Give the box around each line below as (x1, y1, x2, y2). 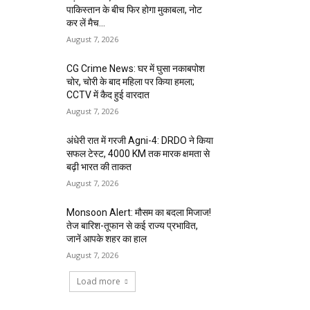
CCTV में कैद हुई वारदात (66, 89, 150, 100)
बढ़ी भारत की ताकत (66, 161, 132, 172)
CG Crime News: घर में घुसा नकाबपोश (66, 62, 206, 74)
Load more (77, 275, 120, 287)
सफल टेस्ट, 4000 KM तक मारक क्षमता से (66, 147, 210, 159)
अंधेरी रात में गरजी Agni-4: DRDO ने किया (66, 134, 214, 146)
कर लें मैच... (66, 17, 106, 28)
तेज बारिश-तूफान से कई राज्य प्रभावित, (66, 219, 199, 231)
